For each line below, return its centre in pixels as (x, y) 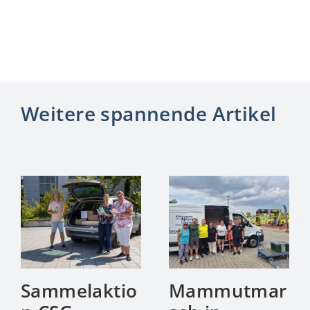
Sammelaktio (79, 291)
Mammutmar (228, 291)
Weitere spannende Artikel (148, 114)
